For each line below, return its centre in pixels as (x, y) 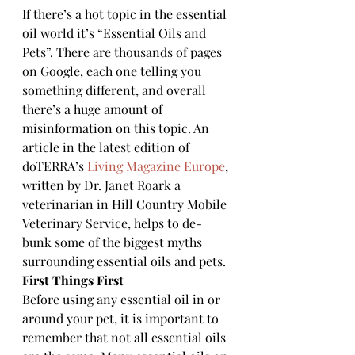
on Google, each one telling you (113, 71)
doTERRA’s (55, 166)
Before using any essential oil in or (123, 299)
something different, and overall (116, 90)
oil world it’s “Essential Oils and (116, 32)
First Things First (73, 280)
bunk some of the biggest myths (114, 242)
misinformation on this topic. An (117, 128)
